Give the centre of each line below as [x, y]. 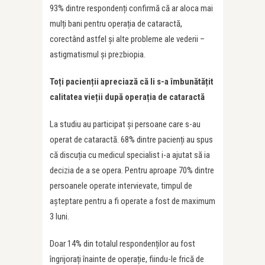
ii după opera [122, 97]
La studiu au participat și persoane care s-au [125, 125]
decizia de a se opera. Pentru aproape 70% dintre [132, 171]
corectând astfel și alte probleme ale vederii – [127, 39]
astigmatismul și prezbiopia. [98, 55]
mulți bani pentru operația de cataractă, [116, 24]
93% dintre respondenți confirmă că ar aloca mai [131, 9]
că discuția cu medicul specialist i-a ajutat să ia [130, 155]
